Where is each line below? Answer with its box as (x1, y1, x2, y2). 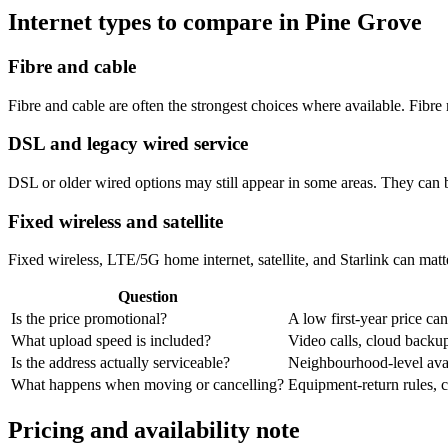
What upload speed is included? (11, 332, 211, 350)
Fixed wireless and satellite (8, 210, 223, 232)
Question (117, 288, 178, 306)
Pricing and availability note (8, 417, 300, 444)
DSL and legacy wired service (8, 133, 248, 155)
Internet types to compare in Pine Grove (8, 8, 422, 35)
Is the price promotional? (11, 310, 167, 328)
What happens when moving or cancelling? (11, 376, 284, 394)
